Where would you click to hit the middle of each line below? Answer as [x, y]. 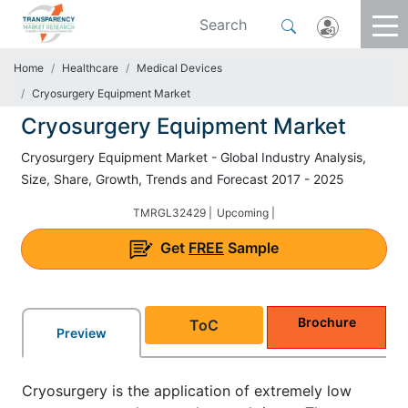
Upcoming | [246, 213]
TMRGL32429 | [173, 213]
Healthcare [90, 68]
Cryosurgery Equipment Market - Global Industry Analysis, [194, 157]
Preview [81, 332]
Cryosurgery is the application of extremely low [187, 390]
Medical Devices [179, 68]
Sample [251, 248]
